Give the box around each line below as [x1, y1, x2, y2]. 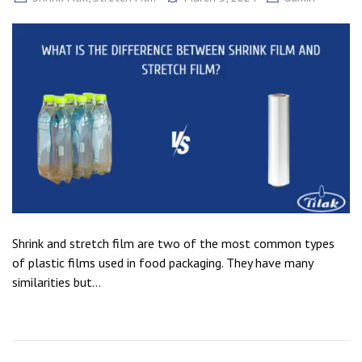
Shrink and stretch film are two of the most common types [12, 235, 335, 252]
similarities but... [12, 274, 101, 291]
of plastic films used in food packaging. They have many [12, 255, 313, 271]
